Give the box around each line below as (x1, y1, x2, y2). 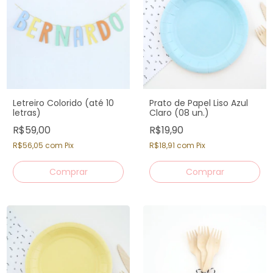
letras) (13, 107, 41, 119)
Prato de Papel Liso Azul (149, 97, 248, 109)
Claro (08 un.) (149, 107, 209, 119)
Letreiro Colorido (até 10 (13, 97, 114, 109)
